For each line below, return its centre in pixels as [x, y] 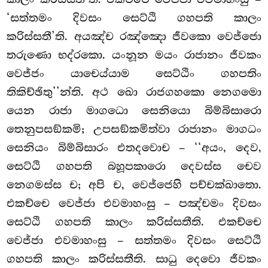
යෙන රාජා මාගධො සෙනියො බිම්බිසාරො [134, 111]
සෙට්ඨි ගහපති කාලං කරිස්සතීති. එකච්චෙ [134, 222]
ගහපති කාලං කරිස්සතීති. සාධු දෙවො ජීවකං [134, 259]
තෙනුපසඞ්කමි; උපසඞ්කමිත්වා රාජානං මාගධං [134, 130]
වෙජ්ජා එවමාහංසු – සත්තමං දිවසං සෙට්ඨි [134, 241]
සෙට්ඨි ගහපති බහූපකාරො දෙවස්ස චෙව [134, 167]
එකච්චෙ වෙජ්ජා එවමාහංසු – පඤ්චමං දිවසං [134, 204]
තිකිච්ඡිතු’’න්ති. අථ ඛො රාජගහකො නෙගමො [134, 92]
